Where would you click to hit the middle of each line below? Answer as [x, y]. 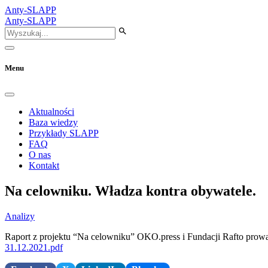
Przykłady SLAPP [64, 133]
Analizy [20, 217]
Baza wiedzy [53, 123]
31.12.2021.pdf [34, 248]
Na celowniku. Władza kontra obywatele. [130, 191]
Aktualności [51, 112]
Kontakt [44, 166]
